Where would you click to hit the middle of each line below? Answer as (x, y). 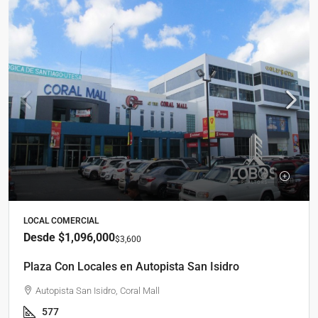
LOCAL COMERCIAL (61, 221)
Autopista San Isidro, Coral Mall (98, 291)
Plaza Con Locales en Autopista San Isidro (131, 267)
